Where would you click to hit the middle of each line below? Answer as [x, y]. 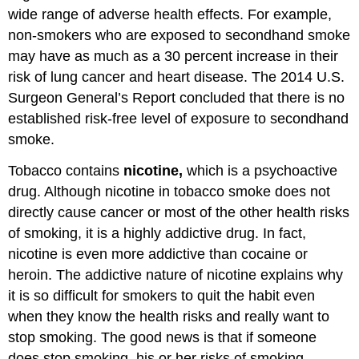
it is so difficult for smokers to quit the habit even [162, 295]
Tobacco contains [66, 170]
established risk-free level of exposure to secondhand [179, 119]
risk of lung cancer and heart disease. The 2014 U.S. [177, 77]
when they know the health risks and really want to [169, 316]
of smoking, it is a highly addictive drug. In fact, [157, 233]
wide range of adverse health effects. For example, [170, 15]
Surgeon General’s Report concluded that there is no [177, 98]
